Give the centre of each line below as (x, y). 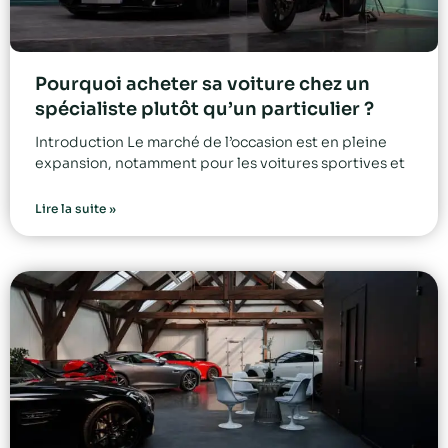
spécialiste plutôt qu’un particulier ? (204, 109)
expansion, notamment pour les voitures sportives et (220, 163)
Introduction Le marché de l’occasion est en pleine (211, 142)
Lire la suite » (75, 209)
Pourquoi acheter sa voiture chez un (202, 84)
